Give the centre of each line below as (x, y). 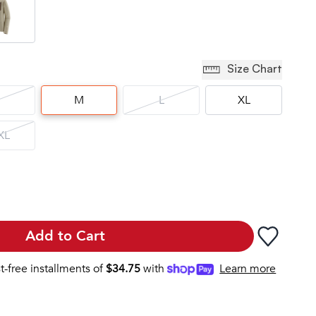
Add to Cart (65, 236)
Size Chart (255, 68)
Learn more (248, 268)
